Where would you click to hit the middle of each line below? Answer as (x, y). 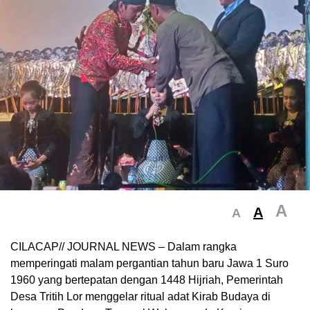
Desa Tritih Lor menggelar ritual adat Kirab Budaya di (140, 296)
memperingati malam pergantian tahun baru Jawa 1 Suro (149, 263)
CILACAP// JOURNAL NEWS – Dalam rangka (124, 246)
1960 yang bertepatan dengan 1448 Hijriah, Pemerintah (147, 280)
